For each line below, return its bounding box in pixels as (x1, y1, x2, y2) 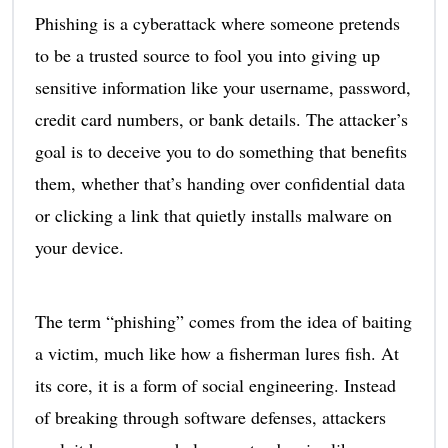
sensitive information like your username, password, (34, 74, 411, 99)
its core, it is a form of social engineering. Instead (34, 372, 396, 397)
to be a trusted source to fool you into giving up (34, 42, 380, 67)
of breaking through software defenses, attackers (34, 404, 386, 429)
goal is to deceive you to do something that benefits (34, 138, 407, 163)
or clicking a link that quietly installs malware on (34, 202, 392, 227)
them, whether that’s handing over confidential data (34, 170, 405, 195)
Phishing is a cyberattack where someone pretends (34, 10, 400, 35)
